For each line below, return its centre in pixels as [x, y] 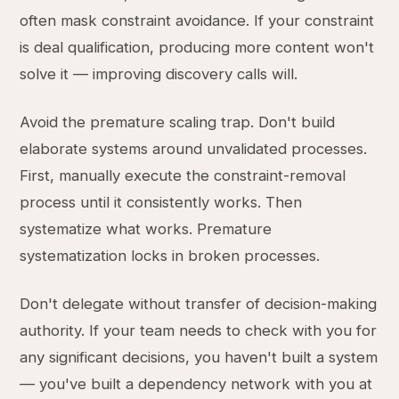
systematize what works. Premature [146, 229]
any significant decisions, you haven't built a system [199, 357]
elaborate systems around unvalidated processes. [194, 149]
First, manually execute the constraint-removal [183, 175]
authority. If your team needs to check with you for [199, 330]
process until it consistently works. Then [161, 202]
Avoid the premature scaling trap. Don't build [178, 122]
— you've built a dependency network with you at [196, 384]
